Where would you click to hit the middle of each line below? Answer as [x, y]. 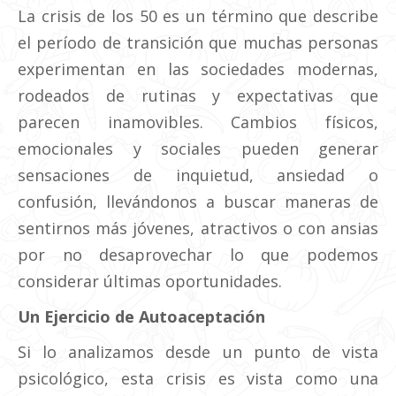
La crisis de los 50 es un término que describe [198, 16]
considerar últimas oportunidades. [150, 281]
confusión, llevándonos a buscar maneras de [198, 202]
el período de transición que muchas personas [198, 42]
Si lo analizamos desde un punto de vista [198, 352]
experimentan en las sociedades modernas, [198, 69]
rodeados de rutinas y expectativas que [198, 95]
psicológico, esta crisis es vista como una [198, 378]
